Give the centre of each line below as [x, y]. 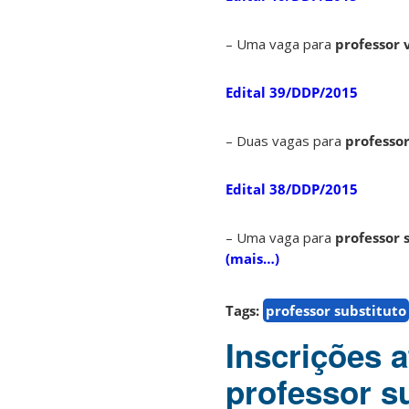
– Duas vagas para [285, 141]
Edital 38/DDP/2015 [292, 189]
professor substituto [336, 311]
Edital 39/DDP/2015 [292, 93]
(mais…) [252, 259]
